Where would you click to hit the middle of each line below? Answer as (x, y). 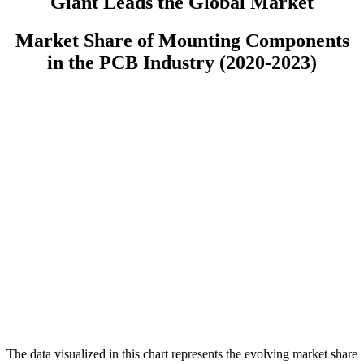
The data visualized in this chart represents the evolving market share (182, 353)
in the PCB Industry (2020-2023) (182, 63)
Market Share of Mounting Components (182, 41)
